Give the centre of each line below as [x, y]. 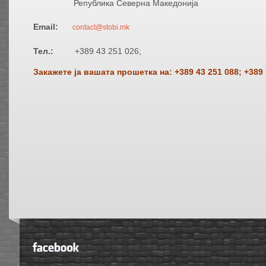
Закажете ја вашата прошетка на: [103, 72]
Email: [49, 27]
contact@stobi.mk [101, 27]
